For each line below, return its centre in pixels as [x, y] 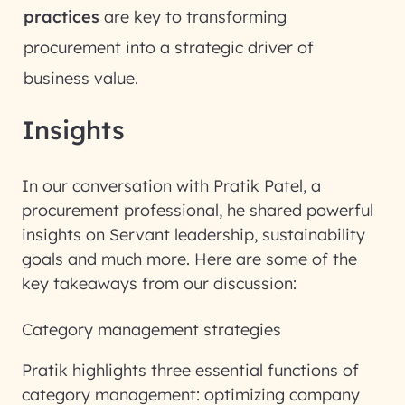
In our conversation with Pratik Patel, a [171, 186]
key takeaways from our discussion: [159, 283]
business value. [81, 78]
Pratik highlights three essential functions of [190, 370]
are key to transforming [193, 17]
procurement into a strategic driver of [169, 47]
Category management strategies [151, 330]
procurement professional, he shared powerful [198, 210]
